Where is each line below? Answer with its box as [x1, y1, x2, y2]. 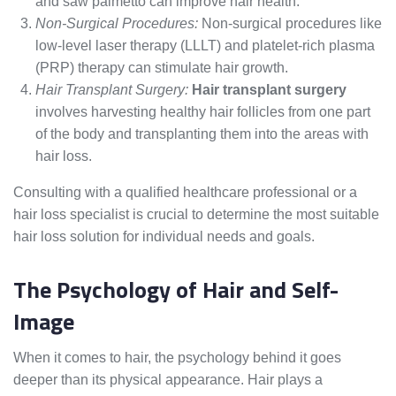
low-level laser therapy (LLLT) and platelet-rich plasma [35, 38, 375, 54]
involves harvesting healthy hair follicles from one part [35, 104, 370, 120]
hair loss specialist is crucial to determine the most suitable [13, 207, 379, 223]
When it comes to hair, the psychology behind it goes [13, 350, 341, 366]
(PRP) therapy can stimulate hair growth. [35, 60, 288, 76]
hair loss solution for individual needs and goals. [13, 229, 315, 245]
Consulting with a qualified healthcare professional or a [13, 185, 357, 201]
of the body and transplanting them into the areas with [35, 126, 369, 142]
